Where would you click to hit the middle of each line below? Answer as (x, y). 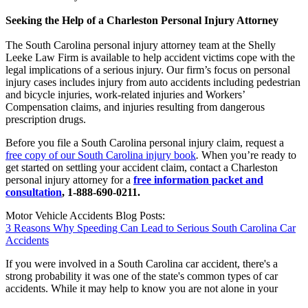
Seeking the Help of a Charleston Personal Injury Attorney (142, 20)
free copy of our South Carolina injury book (101, 155)
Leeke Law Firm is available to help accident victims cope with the (150, 57)
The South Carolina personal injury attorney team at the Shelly (141, 45)
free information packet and (198, 179)
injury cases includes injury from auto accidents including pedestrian (153, 82)
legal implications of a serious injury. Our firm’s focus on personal (148, 69)
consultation (34, 192)
